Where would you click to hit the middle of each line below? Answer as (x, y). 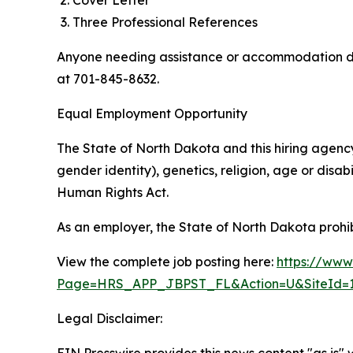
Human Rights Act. (113, 192)
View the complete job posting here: (167, 262)
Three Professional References (165, 22)
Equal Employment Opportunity (152, 113)
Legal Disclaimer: (110, 318)
